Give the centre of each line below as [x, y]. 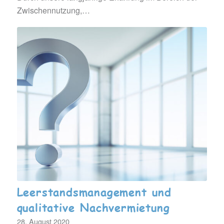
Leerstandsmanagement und [94, 191]
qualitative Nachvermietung [93, 207]
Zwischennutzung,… [53, 10]
